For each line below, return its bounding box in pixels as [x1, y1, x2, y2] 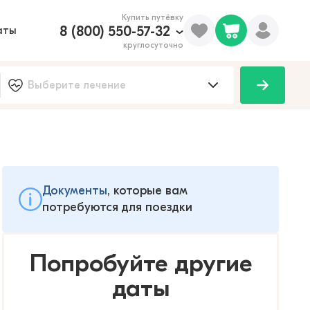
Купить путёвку [122, 12, 183, 22]
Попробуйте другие [29, 249, 252, 277]
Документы [42, 183, 107, 198]
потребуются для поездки [42, 200, 192, 215]
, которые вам [107, 183, 188, 198]
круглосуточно [123, 40, 183, 50]
